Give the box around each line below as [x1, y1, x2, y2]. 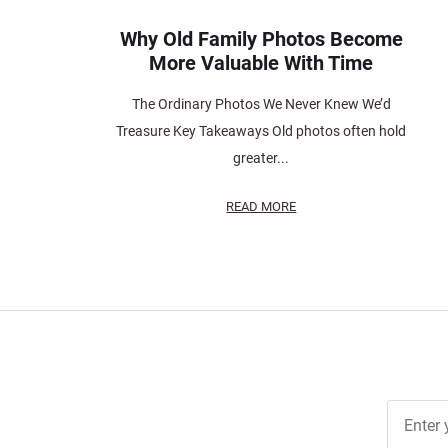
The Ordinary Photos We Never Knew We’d [131, 95, 391, 112]
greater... [233, 149, 290, 166]
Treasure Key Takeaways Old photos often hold [116, 122, 407, 139]
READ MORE [226, 198, 297, 214]
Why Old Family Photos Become [119, 26, 403, 51]
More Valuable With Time [149, 50, 374, 75]
